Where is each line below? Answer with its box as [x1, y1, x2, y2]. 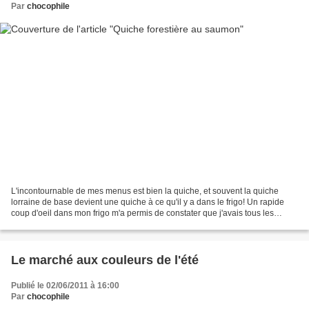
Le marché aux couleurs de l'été [11, 252, 199, 267]
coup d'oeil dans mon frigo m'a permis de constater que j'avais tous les [11, 208, 274, 218]
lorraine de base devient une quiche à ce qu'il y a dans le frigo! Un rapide [11, 197, 284, 207]
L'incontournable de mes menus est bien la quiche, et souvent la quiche [11, 186, 279, 196]
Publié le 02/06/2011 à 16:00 [11, 280, 119, 290]
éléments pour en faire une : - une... [11, 219, 143, 229]
